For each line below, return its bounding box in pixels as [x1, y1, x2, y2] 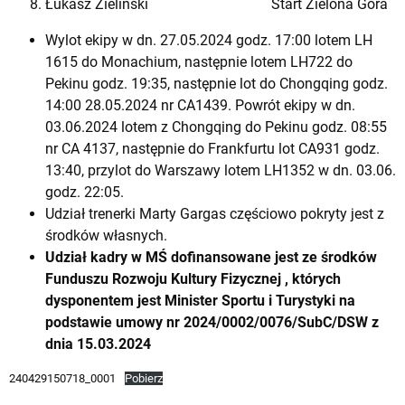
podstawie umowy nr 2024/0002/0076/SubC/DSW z [45, 313, 379, 331]
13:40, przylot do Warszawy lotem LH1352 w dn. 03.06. [45, 161, 396, 179]
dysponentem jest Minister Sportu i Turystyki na [45, 291, 355, 309]
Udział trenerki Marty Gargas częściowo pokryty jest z [45, 204, 384, 222]
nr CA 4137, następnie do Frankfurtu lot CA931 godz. [45, 139, 380, 157]
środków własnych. [45, 226, 167, 244]
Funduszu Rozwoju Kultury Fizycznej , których [45, 269, 341, 287]
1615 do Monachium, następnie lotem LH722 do [45, 52, 353, 71]
